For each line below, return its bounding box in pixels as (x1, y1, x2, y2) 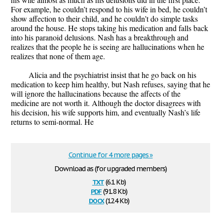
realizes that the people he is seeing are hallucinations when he (11, 41, 204, 52)
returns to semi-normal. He (11, 116, 94, 127)
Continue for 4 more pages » (68, 150, 153, 160)
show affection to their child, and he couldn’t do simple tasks (11, 13, 198, 24)
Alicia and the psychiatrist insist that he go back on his (29, 70, 196, 80)
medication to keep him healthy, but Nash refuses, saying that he (11, 79, 210, 90)
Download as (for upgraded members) (54, 164, 167, 174)
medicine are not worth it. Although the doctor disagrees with (11, 98, 201, 109)
